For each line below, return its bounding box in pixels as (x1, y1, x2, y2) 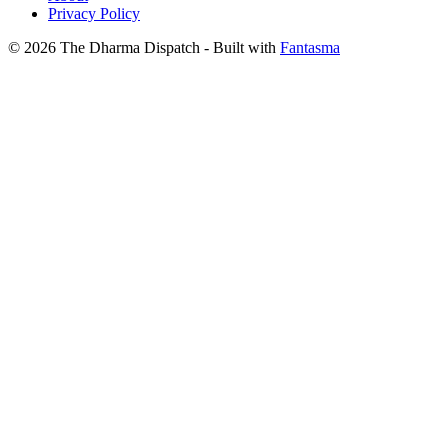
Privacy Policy (48, 4, 140, 22)
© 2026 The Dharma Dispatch (8, 38, 204, 56)
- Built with (204, 38, 280, 56)
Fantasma (280, 38, 340, 56)
